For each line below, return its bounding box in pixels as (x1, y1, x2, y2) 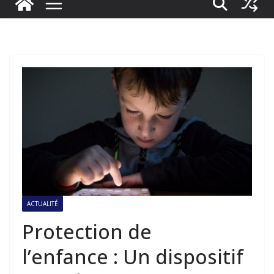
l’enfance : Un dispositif (22, 243, 243, 270)
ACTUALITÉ (27, 199, 58, 208)
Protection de (22, 218, 152, 245)
